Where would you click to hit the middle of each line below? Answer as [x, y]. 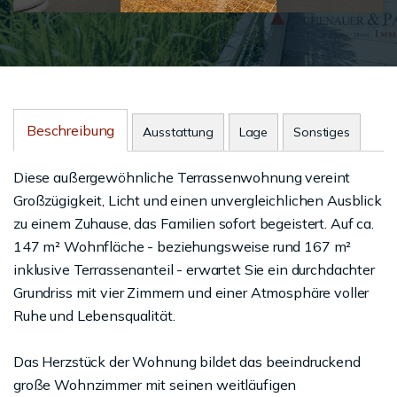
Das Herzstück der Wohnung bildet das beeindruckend [187, 362]
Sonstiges [322, 132]
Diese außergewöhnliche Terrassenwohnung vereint [182, 178]
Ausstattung [178, 132]
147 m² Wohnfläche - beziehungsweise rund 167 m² [183, 247]
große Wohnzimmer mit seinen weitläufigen [155, 385]
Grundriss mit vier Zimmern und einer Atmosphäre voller [191, 293]
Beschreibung [71, 131]
